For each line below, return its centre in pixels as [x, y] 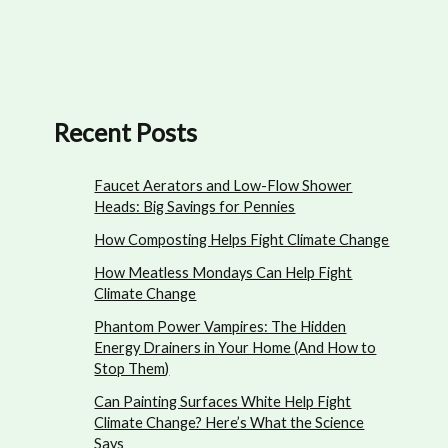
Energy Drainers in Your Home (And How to [235, 347]
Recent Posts [126, 133]
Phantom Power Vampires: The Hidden [220, 326]
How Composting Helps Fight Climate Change [242, 239]
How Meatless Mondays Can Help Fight [223, 272]
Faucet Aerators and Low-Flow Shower [223, 185]
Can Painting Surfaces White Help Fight [223, 401]
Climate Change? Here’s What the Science [229, 422]
